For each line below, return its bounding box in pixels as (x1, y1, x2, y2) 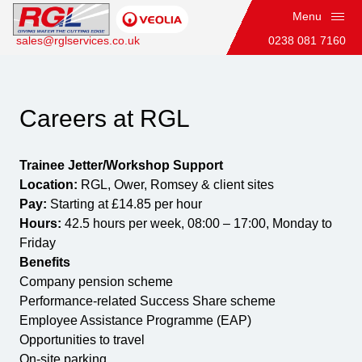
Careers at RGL (19, 105, 190, 132)
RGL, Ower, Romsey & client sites (78, 178, 274, 192)
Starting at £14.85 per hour (47, 197, 202, 211)
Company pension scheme (19, 275, 173, 288)
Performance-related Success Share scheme (19, 294, 276, 308)
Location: (19, 178, 78, 192)
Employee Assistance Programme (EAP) (19, 314, 251, 327)
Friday (19, 236, 56, 250)
